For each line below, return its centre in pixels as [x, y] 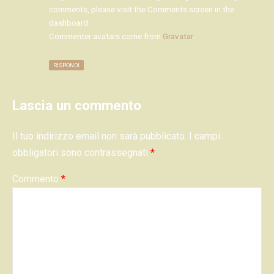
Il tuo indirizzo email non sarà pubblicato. [99, 136]
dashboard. [70, 23]
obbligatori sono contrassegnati [81, 152]
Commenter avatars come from [106, 37]
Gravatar [178, 37]
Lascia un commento [77, 105]
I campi [205, 136]
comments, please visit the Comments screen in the [142, 10]
